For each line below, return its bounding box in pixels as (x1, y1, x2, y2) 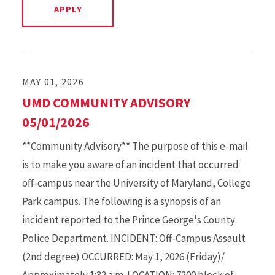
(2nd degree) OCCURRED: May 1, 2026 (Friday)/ (22, 250, 225, 263)
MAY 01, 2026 (22, 76, 84, 88)
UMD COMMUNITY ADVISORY (22, 94, 190, 111)
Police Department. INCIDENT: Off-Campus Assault (22, 231, 246, 245)
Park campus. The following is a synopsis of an (22, 195, 221, 208)
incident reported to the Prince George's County (22, 213, 235, 227)
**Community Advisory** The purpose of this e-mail (22, 139, 248, 153)
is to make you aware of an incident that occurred (22, 158, 239, 171)
